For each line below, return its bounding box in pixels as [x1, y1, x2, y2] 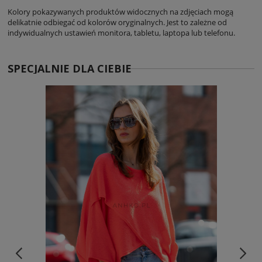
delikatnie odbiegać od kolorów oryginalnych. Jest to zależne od [8, 16, 227, 27]
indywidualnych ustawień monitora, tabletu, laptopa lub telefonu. [8, 27, 235, 38]
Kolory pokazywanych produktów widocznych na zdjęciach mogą [8, 6, 233, 17]
